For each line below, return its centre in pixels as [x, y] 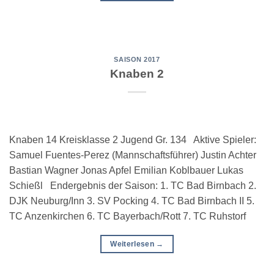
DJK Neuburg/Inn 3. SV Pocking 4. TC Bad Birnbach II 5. [132, 201]
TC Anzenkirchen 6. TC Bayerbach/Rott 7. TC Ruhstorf [128, 216]
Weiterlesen [133, 244]
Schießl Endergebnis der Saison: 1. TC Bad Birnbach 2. [133, 185]
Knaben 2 [137, 73]
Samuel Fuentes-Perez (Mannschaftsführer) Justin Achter [133, 155]
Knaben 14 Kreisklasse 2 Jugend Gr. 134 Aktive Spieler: [133, 139]
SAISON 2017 [137, 59]
